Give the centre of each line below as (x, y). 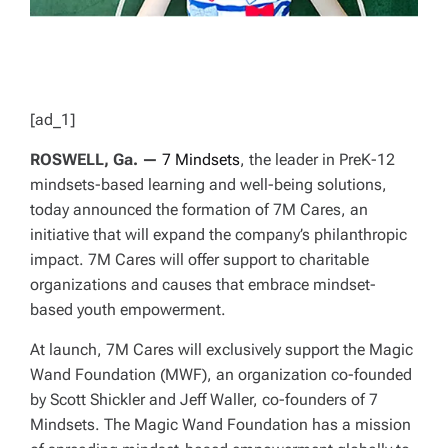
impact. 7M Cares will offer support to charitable (199, 260)
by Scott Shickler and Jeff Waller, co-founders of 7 (204, 400)
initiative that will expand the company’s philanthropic (218, 235)
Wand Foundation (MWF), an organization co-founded (221, 375)
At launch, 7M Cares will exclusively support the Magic (221, 350)
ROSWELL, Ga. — (94, 160)
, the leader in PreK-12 (317, 160)
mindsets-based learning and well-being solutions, (208, 185)
